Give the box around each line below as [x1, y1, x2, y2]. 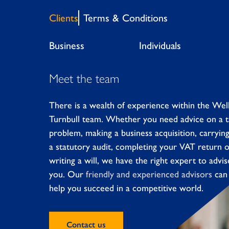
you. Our [49, 169, 86, 180]
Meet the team [49, 71, 119, 86]
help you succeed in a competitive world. [49, 182, 203, 194]
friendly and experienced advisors [86, 169, 212, 180]
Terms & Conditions [83, 11, 168, 24]
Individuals [139, 39, 181, 52]
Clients [49, 11, 78, 24]
